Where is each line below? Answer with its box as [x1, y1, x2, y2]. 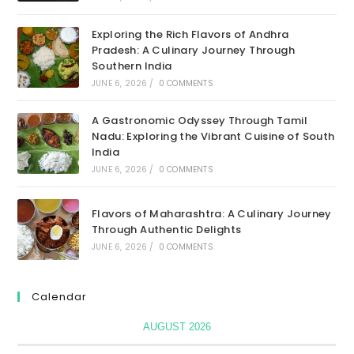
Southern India [91, 58, 172, 73]
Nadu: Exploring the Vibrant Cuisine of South [91, 128, 335, 144]
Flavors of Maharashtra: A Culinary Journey [91, 206, 332, 222]
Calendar [32, 289, 88, 305]
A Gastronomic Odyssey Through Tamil [91, 112, 307, 128]
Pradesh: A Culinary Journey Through [91, 42, 295, 58]
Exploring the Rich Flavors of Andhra [91, 26, 289, 42]
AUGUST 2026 [142, 321, 211, 333]
